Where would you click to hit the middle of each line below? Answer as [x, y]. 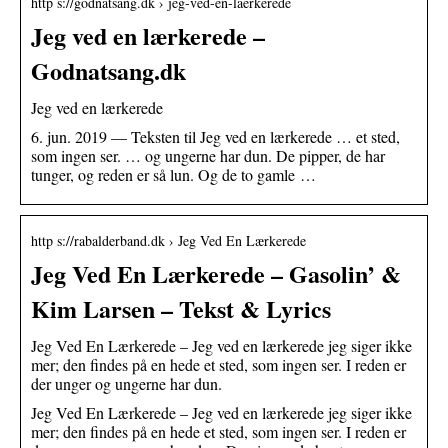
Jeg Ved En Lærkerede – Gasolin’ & [216, 273]
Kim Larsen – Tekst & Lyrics [181, 308]
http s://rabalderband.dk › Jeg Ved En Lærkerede [168, 240]
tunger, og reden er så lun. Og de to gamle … [173, 174]
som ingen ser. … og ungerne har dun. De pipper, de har [208, 155]
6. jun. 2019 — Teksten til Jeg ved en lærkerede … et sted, [215, 136]
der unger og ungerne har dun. [126, 383]
